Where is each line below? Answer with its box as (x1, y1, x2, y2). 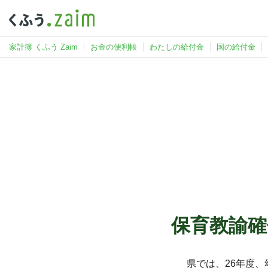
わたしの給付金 (150, 42, 204, 51)
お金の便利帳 (90, 42, 137, 51)
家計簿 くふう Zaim (9, 42, 78, 51)
